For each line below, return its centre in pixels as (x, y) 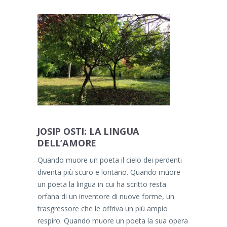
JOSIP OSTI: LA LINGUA (88, 131)
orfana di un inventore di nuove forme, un (106, 196)
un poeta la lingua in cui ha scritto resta (102, 184)
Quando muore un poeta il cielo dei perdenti (110, 160)
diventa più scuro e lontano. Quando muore (109, 172)
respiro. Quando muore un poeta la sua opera (113, 220)
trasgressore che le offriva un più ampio (103, 208)
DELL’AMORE (67, 143)
